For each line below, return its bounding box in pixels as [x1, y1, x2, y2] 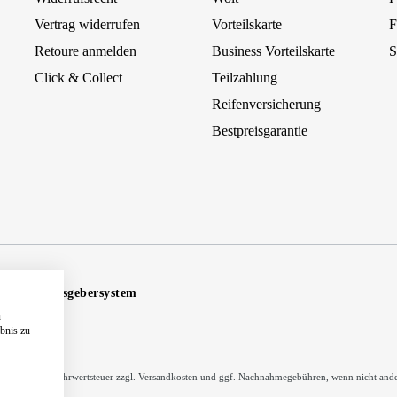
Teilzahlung [211, 70, 277, 86]
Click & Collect [35, 70, 123, 86]
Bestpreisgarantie [211, 123, 307, 139]
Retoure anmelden [35, 43, 137, 59]
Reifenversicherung [211, 97, 321, 113]
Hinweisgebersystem [21, 286, 137, 300]
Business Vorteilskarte [211, 43, 335, 59]
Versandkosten [137, 371, 198, 383]
